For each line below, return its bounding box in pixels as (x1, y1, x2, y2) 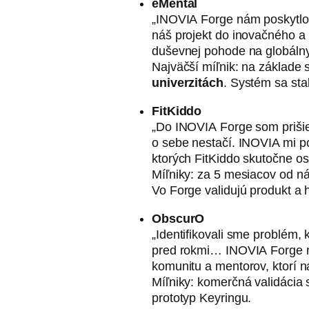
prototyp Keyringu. (152, 291, 255, 305)
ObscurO (152, 212, 208, 226)
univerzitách (152, 76, 223, 90)
